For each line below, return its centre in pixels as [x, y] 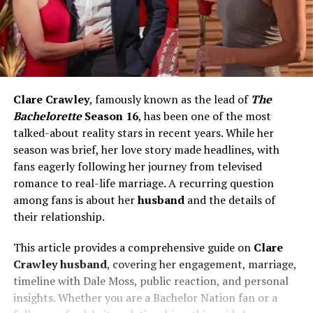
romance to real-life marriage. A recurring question [143, 183]
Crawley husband [60, 264]
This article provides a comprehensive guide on [133, 247]
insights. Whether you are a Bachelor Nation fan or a [145, 297]
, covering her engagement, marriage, [201, 264]
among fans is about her [75, 199]
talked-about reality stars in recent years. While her [143, 132]
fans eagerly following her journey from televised [137, 166]
